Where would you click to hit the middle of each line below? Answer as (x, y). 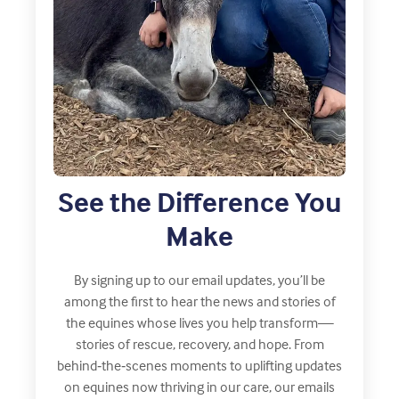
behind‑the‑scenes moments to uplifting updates (199, 365)
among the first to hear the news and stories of (199, 301)
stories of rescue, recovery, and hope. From (199, 343)
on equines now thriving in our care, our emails (199, 386)
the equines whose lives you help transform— (199, 322)
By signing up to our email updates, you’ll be (199, 279)
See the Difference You (199, 201)
